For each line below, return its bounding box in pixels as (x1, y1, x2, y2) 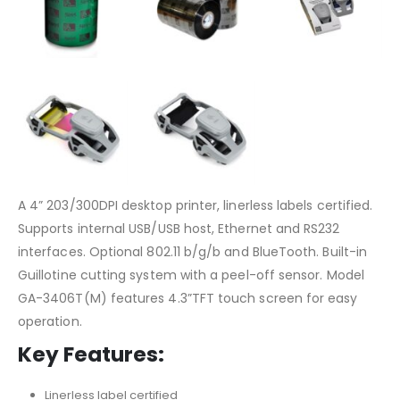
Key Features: (18, 340, 164, 370)
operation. (18, 312, 82, 331)
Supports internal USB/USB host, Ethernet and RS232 (18, 220, 340, 238)
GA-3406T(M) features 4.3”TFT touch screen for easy (18, 289, 358, 308)
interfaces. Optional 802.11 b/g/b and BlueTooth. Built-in (18, 243, 367, 262)
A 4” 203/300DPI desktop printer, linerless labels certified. (18, 196, 373, 215)
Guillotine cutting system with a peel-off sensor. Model (18, 266, 364, 285)
